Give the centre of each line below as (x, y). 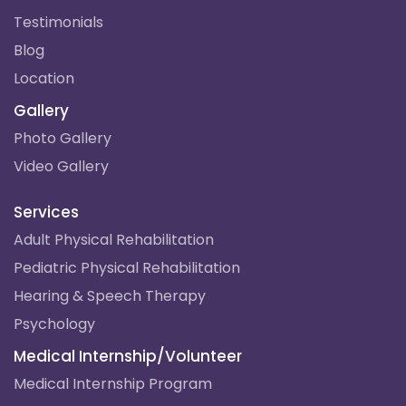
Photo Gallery (63, 138)
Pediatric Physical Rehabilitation (127, 267)
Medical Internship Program (113, 383)
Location (44, 78)
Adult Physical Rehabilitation (114, 239)
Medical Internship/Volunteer (128, 356)
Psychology (54, 324)
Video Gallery (61, 166)
